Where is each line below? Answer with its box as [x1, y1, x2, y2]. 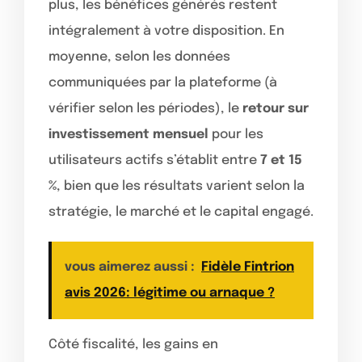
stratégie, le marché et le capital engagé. [48, 204, 314, 219]
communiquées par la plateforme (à [48, 75, 277, 90]
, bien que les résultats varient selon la [57, 179, 305, 193]
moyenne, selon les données [48, 49, 230, 64]
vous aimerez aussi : [65, 259, 195, 274]
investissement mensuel [48, 127, 208, 141]
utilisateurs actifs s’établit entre [48, 153, 260, 167]
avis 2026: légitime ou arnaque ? [65, 285, 275, 300]
